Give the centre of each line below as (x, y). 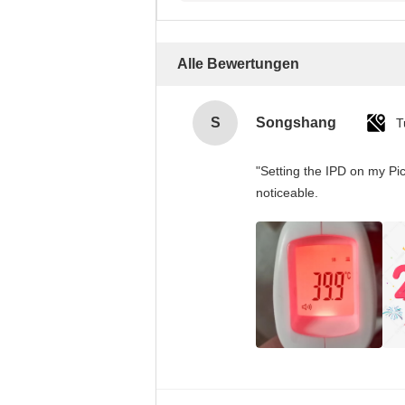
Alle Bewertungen (238, 64)
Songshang (296, 122)
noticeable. (287, 193)
